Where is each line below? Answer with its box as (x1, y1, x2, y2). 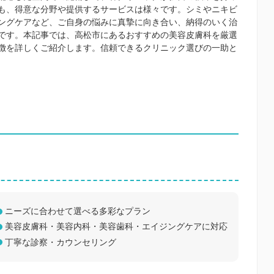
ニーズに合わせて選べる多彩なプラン (5, 206, 150, 217)
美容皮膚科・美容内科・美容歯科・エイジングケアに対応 (5, 221, 228, 232)
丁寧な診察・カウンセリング (5, 237, 116, 247)
